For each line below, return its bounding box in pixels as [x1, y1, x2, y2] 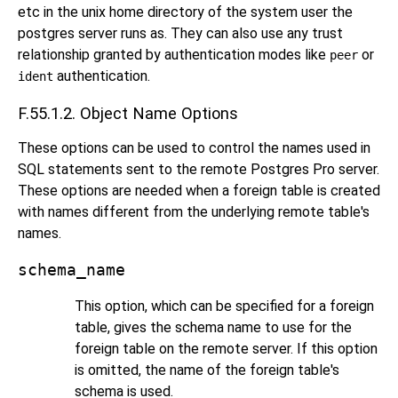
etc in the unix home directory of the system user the [18, 3, 353, 20]
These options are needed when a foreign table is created [18, 182, 380, 200]
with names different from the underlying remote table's [18, 203, 370, 221]
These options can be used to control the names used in [18, 139, 370, 157]
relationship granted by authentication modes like [18, 45, 330, 63]
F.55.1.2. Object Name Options [18, 103, 238, 123]
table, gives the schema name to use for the [75, 319, 352, 337]
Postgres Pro [251, 161, 335, 179]
